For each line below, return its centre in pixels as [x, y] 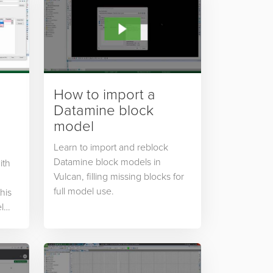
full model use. [83, 191]
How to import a [104, 94]
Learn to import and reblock [111, 147]
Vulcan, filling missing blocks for [119, 176]
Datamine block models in [107, 162]
